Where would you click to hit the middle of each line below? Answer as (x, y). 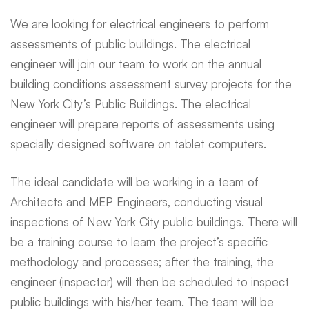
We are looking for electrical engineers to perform (140, 24)
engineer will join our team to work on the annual (136, 64)
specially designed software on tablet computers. (138, 144)
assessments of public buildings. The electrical (130, 44)
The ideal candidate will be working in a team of (134, 181)
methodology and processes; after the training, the (142, 261)
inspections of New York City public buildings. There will (154, 221)
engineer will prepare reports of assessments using (142, 124)
